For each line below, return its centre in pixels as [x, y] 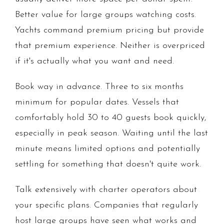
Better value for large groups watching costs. [105, 15]
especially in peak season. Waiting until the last [111, 133]
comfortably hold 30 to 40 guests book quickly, [111, 118]
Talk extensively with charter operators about [106, 190]
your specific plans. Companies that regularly [106, 205]
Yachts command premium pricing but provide [109, 30]
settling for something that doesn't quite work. [108, 164]
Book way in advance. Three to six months [99, 87]
